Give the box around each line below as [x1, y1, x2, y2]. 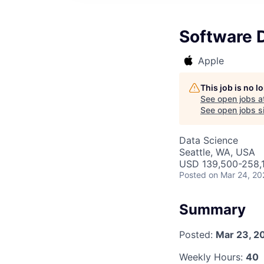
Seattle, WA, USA [179, 146, 255, 158]
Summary [179, 201, 246, 218]
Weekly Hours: [179, 250, 246, 263]
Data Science [179, 134, 238, 146]
